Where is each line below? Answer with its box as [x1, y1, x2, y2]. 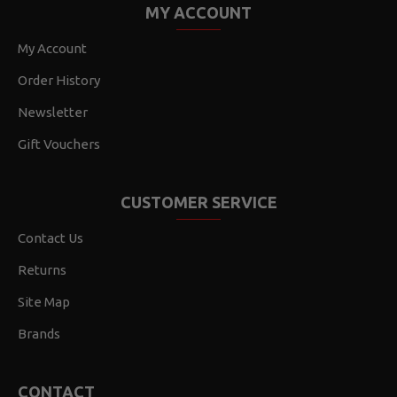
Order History [18, 72, 100, 88]
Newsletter [18, 104, 88, 120]
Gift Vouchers [18, 136, 100, 152]
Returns [18, 261, 66, 277]
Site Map [18, 293, 70, 309]
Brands [18, 325, 60, 341]
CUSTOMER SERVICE [120, 192, 277, 211]
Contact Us [18, 230, 83, 245]
